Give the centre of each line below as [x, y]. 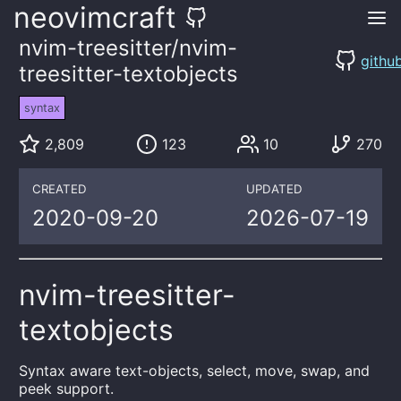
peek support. [67, 388]
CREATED [60, 189]
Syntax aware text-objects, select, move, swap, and [195, 371]
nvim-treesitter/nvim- [128, 48]
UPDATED [274, 189]
